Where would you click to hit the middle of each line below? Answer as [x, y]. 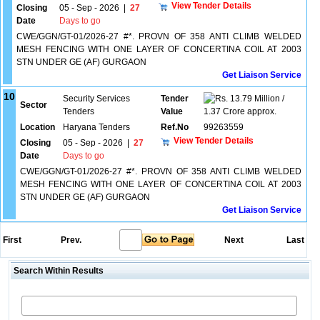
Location [37, 127]
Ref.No [175, 127]
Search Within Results [57, 271]
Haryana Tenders [96, 127]
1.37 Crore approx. [240, 111]
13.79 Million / [256, 99]
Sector [34, 105]
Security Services [96, 99]
